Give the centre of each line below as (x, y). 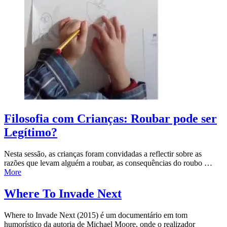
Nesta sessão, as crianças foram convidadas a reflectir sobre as (103, 154)
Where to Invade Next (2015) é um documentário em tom (96, 215)
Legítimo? (31, 132)
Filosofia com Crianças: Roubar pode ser (110, 118)
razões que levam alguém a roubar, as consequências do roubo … (108, 163)
